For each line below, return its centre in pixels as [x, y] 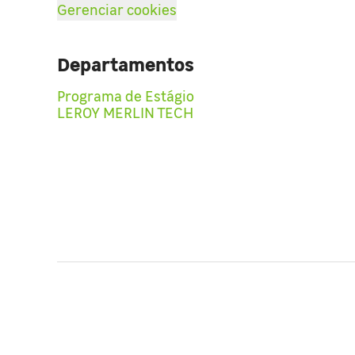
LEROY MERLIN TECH [125, 112]
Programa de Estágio [126, 95]
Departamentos [126, 63]
